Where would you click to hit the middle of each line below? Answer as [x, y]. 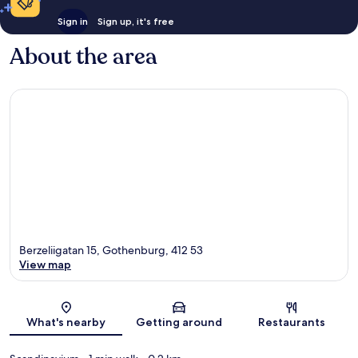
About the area [84, 56]
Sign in [72, 21]
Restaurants [292, 322]
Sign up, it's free [135, 21]
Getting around [179, 322]
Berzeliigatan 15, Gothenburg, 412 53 [111, 251]
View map [45, 265]
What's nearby [66, 322]
